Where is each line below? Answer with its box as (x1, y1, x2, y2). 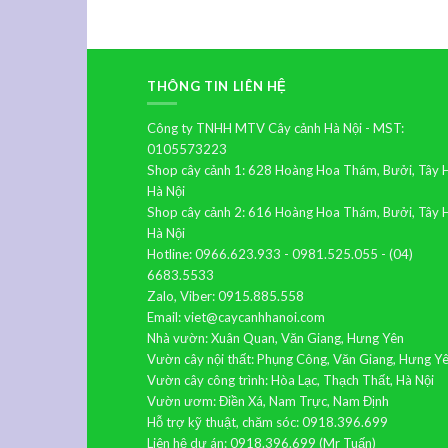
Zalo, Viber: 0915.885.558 (147, 287, 304, 304)
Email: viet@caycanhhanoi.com (147, 308, 325, 325)
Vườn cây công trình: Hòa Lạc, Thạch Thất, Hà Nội (147, 371, 434, 388)
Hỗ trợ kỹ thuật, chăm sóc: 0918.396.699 (147, 413, 388, 430)
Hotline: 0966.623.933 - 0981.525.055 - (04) (147, 245, 413, 262)
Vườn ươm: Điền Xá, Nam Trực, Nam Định (147, 392, 389, 409)
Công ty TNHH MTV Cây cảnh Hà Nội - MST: (147, 119, 404, 136)
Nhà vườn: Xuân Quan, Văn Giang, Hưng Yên (147, 329, 404, 346)
